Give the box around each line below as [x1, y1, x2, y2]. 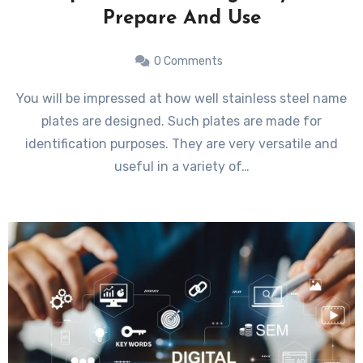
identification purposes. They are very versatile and [25, 136, 338, 152]
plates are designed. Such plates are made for [41, 113, 322, 130]
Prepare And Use [102, 9, 261, 29]
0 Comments [153, 54, 223, 69]
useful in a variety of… [113, 159, 250, 175]
